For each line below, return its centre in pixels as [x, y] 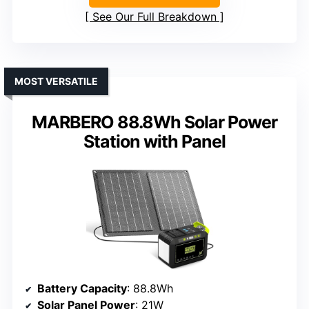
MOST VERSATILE [56, 81]
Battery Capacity [82, 289]
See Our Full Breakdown [154, 17]
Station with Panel [154, 142]
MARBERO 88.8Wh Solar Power [154, 122]
